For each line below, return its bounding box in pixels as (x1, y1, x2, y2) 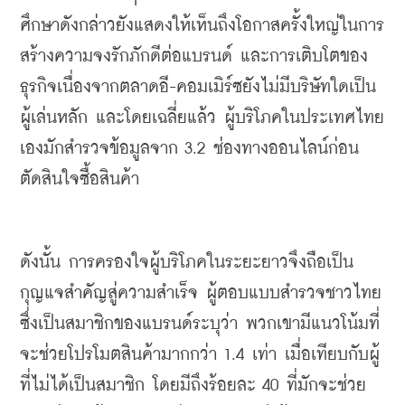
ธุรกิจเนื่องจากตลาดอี (20, 79, 169, 96)
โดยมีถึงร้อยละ (153, 377, 256, 394)
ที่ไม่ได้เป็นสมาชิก (20, 377, 145, 394)
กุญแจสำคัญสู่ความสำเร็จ (20, 285, 198, 302)
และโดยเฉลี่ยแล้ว (96, 109, 216, 127)
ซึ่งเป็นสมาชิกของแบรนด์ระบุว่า (20, 316, 238, 333)
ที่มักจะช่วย (287, 377, 366, 394)
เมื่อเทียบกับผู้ (285, 346, 380, 363)
